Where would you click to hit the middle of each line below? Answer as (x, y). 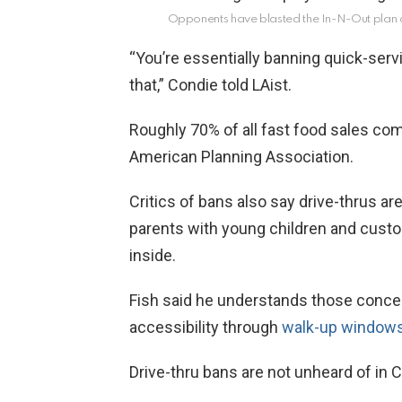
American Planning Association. (241, 156)
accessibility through (205, 327)
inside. (153, 255)
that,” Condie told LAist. (210, 84)
